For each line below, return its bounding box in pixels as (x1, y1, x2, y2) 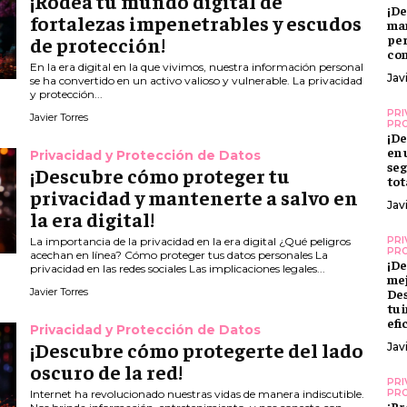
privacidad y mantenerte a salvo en (30, 184, 359, 211)
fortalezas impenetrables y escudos (30, 10, 362, 36)
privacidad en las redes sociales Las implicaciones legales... (30, 262, 326, 276)
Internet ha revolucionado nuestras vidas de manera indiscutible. (30, 387, 365, 402)
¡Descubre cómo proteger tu (30, 163, 291, 189)
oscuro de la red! (30, 359, 184, 385)
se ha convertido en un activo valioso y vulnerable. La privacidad (30, 74, 363, 88)
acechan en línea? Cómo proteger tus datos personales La (30, 248, 329, 263)
